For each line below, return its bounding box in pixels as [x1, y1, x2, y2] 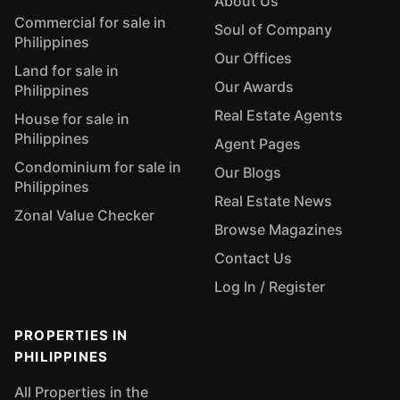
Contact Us [214, 249, 292, 267]
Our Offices [214, 49, 292, 67]
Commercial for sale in [14, 13, 166, 31]
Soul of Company [214, 21, 332, 38]
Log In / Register [214, 278, 325, 296]
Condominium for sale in [14, 158, 181, 176]
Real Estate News [214, 192, 332, 210]
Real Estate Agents [214, 106, 343, 124]
